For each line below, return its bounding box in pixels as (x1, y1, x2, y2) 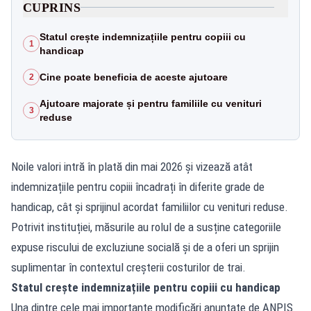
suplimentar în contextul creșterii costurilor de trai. (11, 260, 246, 274)
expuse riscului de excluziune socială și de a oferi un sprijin (11, 239, 279, 254)
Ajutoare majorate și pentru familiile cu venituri (40, 97, 262, 109)
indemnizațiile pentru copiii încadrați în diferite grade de (11, 179, 264, 194)
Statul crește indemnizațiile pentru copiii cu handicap (11, 280, 280, 294)
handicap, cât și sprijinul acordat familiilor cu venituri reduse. (11, 199, 288, 214)
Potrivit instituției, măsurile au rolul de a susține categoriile (11, 219, 281, 234)
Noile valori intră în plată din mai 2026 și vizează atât (11, 159, 253, 174)
